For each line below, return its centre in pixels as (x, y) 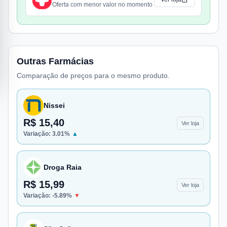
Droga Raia (63, 167)
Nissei (54, 105)
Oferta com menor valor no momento (102, 5)
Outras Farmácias (55, 61)
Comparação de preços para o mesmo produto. (93, 75)
